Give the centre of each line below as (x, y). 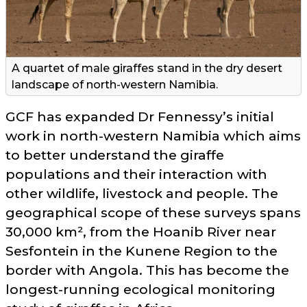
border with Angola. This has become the (147, 270)
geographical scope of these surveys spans (153, 212)
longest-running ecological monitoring (140, 289)
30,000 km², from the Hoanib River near (141, 231)
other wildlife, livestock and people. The (142, 193)
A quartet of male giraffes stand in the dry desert (147, 68)
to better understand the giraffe (115, 155)
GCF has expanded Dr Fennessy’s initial (140, 116)
